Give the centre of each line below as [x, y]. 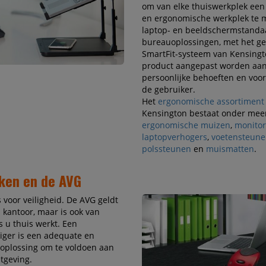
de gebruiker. [168, 90]
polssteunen [166, 149]
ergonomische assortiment [210, 102]
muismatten [230, 149]
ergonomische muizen [186, 125]
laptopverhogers [174, 137]
